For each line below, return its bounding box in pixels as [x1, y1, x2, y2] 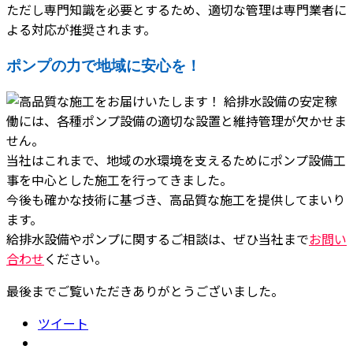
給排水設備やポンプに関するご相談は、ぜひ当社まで [6, 229, 309, 249]
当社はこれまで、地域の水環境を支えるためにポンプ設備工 [6, 150, 346, 170]
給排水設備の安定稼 [221, 91, 337, 111]
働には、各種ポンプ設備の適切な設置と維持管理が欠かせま [6, 111, 347, 131]
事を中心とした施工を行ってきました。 [6, 170, 232, 190]
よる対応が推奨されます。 [6, 19, 156, 39]
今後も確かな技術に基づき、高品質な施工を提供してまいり [6, 190, 345, 210]
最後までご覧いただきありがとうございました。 [6, 281, 284, 301]
